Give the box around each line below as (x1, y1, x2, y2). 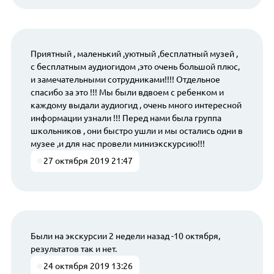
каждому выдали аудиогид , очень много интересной (30, 100, 242, 111)
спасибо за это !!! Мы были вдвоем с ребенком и (30, 87, 224, 98)
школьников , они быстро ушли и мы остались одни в (30, 126, 243, 136)
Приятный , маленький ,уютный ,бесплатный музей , (30, 49, 238, 59)
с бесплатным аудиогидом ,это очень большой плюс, (30, 62, 240, 72)
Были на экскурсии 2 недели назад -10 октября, (30, 231, 220, 241)
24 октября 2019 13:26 (43, 261, 133, 271)
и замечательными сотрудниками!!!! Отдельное (30, 75, 220, 85)
